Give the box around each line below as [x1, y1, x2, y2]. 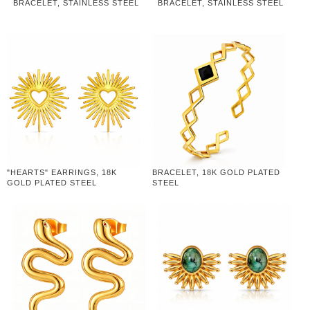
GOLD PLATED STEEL [7, 178, 97, 187]
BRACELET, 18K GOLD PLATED [152, 167, 280, 176]
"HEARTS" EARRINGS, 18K [7, 167, 117, 176]
